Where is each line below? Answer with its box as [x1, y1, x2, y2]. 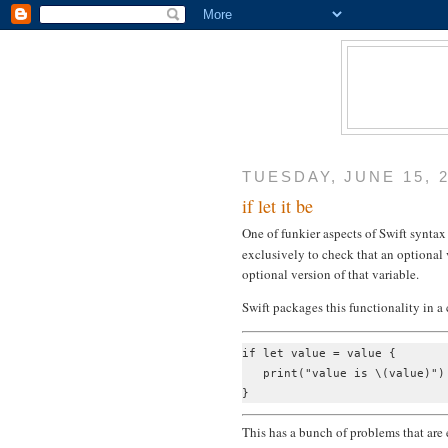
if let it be [242, 193, 313, 218]
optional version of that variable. [242, 264, 419, 283]
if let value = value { [242, 347, 396, 360]
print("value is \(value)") [242, 367, 445, 380]
